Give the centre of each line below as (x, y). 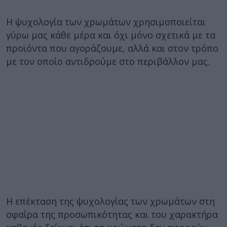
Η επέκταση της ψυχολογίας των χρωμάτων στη (110, 201)
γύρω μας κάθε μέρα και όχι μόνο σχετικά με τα (111, 35)
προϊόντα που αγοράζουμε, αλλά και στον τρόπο (112, 48)
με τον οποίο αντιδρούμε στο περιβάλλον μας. (108, 61)
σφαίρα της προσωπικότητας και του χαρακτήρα (112, 214)
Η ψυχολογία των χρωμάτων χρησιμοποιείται (106, 22)
